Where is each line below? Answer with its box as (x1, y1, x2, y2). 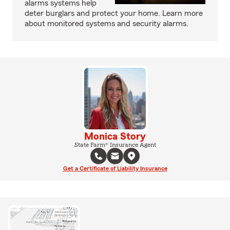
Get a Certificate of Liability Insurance (63, 165, 167, 171)
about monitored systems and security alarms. (25, 20, 188, 28)
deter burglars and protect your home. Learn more (25, 9, 203, 17)
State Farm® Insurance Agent (74, 142, 156, 148)
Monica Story (84, 131, 146, 142)
